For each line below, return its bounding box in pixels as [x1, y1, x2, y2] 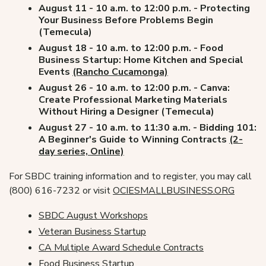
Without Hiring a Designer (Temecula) [39, 105, 214, 118]
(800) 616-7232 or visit [9, 184, 113, 197]
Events [39, 65, 72, 78]
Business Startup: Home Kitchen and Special [39, 53, 243, 66]
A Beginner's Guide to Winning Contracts [39, 133, 229, 146]
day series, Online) [39, 145, 124, 158]
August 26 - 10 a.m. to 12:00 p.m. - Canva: [39, 81, 230, 94]
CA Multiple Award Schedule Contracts [39, 241, 204, 254]
